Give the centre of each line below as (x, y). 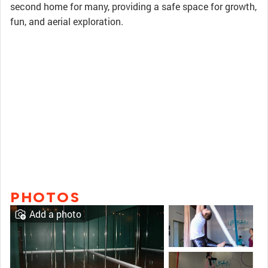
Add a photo (55, 214)
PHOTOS (45, 197)
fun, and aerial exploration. (67, 21)
